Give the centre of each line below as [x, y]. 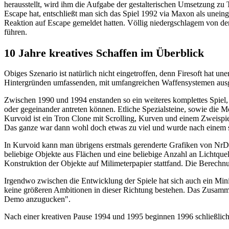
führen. [16, 32]
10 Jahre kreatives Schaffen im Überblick [104, 53]
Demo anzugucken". [37, 199]
